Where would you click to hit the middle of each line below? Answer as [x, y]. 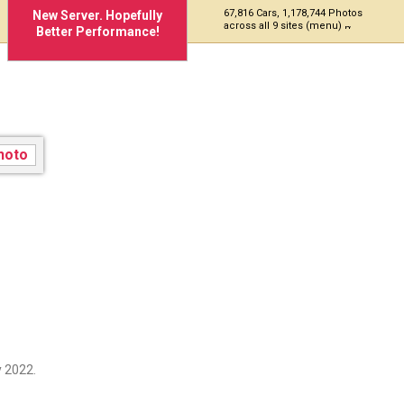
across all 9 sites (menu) [284, 26]
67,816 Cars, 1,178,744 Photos [293, 13]
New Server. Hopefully [97, 15]
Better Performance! [97, 32]
